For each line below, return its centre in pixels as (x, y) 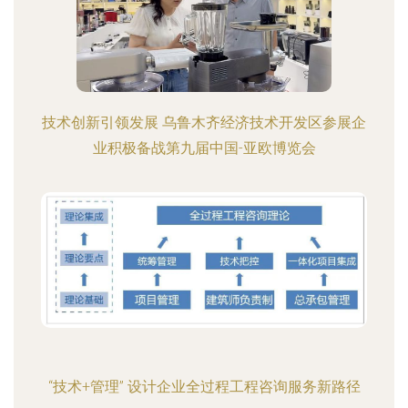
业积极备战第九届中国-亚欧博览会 (204, 148)
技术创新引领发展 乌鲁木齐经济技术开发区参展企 (204, 122)
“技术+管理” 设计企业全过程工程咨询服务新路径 (204, 387)
